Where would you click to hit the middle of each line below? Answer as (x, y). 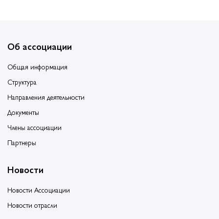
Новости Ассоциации (39, 190)
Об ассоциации (40, 46)
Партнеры (22, 142)
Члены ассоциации (34, 127)
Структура (22, 82)
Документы (23, 112)
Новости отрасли (32, 205)
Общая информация (37, 67)
